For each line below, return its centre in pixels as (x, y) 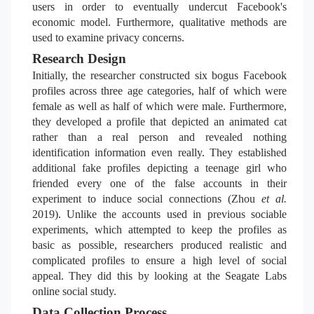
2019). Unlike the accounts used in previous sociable (159, 214)
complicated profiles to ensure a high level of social (159, 260)
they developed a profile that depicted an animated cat (159, 122)
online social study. (74, 291)
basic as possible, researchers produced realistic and (159, 245)
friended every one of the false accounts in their (159, 183)
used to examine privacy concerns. (108, 37)
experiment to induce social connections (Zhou (147, 199)
